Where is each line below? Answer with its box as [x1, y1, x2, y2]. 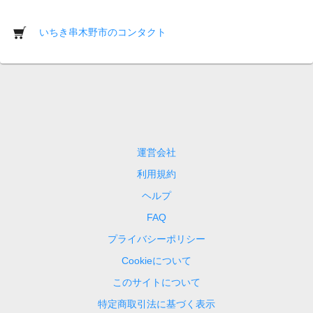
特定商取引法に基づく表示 [98, 298, 215, 310]
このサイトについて [112, 276, 201, 288]
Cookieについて [122, 254, 191, 266]
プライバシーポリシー [108, 233, 205, 245]
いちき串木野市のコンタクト [39, 26, 166, 38]
